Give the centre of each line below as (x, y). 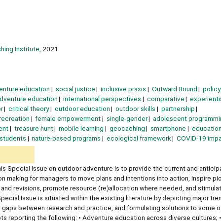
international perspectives (102, 98)
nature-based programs (66, 138)
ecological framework (139, 138)
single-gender (127, 118)
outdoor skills (136, 108)
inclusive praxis (124, 89)
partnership (178, 108)
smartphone (168, 128)
